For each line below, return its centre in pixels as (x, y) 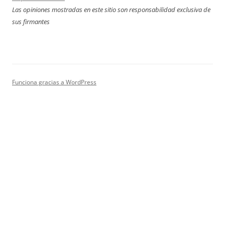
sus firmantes (31, 21)
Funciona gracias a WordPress (54, 82)
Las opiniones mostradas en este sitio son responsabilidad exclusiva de (111, 9)
